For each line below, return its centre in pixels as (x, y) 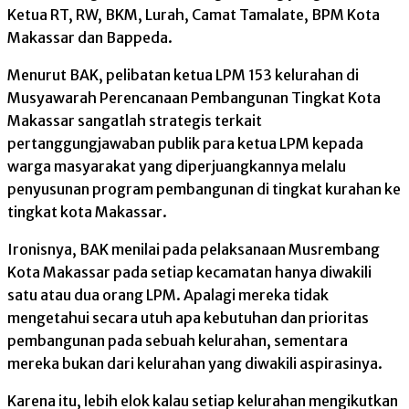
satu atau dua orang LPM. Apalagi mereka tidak (168, 295)
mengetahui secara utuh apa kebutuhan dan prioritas (188, 318)
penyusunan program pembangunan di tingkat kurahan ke (204, 189)
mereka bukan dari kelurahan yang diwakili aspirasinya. (195, 364)
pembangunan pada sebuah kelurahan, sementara (178, 341)
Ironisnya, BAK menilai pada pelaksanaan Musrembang (194, 250)
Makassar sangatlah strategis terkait (135, 121)
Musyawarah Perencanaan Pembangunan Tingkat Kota (194, 98)
